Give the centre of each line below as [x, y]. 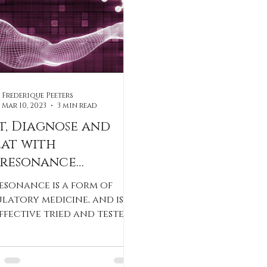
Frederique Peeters [38, 95]
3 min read [77, 105]
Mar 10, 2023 [24, 105]
